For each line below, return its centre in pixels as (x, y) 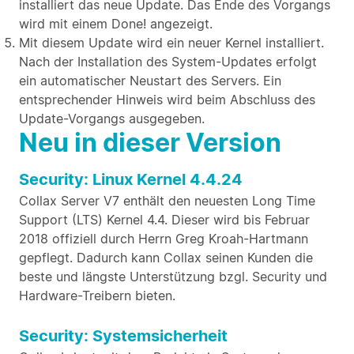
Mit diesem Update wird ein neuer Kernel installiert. (171, 43)
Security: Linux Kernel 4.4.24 (131, 179)
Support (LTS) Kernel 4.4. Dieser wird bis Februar (164, 220)
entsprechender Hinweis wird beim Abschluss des (167, 100)
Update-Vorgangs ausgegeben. (112, 119)
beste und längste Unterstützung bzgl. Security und (173, 277)
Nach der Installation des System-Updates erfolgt (168, 62)
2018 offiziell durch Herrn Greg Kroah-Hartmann (164, 239)
